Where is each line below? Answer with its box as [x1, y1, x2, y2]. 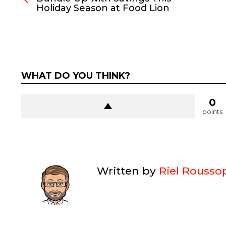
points [202, 107, 222, 116]
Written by [96, 164, 159, 177]
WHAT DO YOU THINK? [21, 70, 130, 81]
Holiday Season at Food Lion [36, 2, 169, 14]
